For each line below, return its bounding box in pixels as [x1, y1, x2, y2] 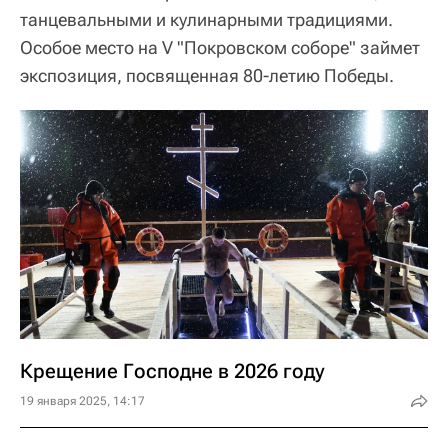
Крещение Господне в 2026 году [20, 359, 325, 383]
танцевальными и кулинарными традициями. [20, 8, 393, 30]
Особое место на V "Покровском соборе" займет [20, 36, 420, 58]
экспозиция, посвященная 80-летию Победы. [20, 64, 394, 86]
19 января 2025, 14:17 [20, 394, 145, 408]
